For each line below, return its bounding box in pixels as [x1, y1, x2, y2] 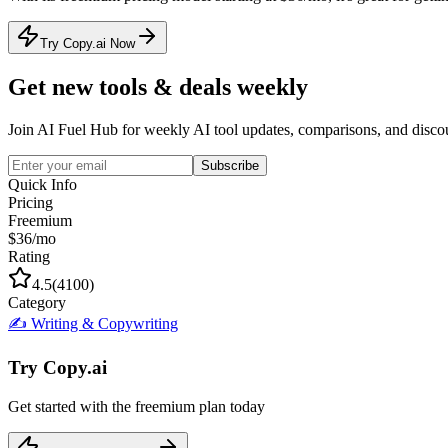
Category [8, 293, 66, 311]
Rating [8, 247, 50, 265]
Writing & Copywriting [31, 314, 178, 332]
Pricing [8, 193, 53, 211]
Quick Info [8, 175, 77, 193]
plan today [195, 398, 265, 415]
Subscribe [201, 157, 259, 173]
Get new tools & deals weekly [8, 73, 308, 100]
